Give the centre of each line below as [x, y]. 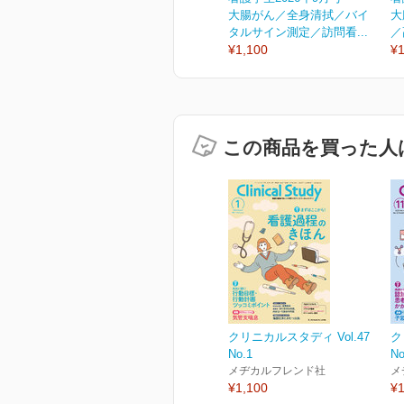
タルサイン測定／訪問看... [298, 32]
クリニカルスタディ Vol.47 [299, 337]
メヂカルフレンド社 [277, 371]
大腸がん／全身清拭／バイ [298, 15]
